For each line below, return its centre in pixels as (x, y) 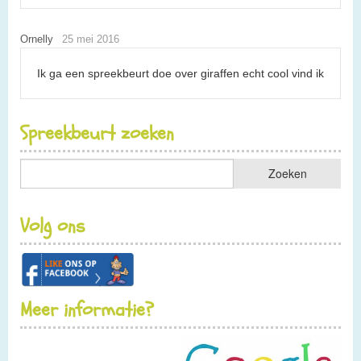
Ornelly (37, 39)
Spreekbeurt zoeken (97, 133)
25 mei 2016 (90, 39)
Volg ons (52, 226)
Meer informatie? (87, 309)
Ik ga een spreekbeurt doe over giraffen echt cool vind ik (180, 73)
